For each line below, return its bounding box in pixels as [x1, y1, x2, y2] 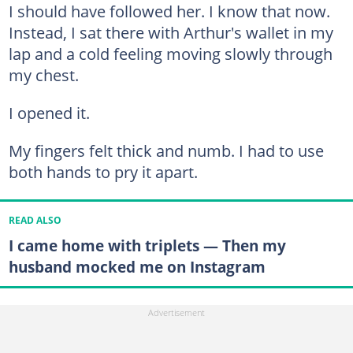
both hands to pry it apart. [8, 161, 198, 183]
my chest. [8, 64, 79, 86]
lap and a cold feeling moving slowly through [8, 43, 333, 65]
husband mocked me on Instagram [8, 256, 266, 278]
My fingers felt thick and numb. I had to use [8, 139, 324, 162]
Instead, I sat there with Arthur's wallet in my [8, 21, 333, 43]
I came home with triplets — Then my [8, 235, 286, 257]
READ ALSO [8, 214, 61, 227]
